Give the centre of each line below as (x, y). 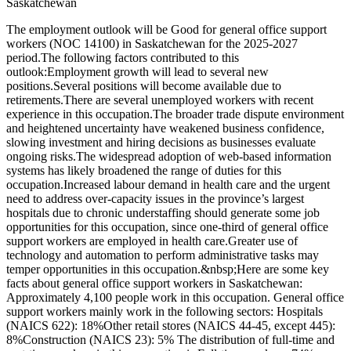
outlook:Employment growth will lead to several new (138, 72)
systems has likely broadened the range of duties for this (144, 171)
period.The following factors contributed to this (123, 58)
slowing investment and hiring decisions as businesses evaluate (161, 143)
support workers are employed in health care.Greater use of (152, 241)
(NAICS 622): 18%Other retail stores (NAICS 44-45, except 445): (171, 326)
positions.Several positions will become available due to (144, 86)
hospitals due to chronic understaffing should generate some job (163, 213)
